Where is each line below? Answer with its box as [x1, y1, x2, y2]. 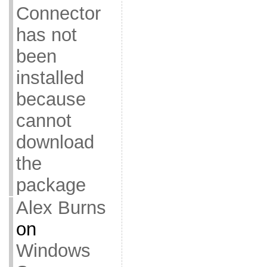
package [15, 175, 86, 195]
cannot [15, 110, 72, 131]
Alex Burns [15, 197, 106, 218]
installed [15, 67, 84, 88]
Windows [15, 240, 91, 261]
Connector [15, 3, 101, 24]
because [15, 89, 86, 110]
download [15, 132, 94, 153]
